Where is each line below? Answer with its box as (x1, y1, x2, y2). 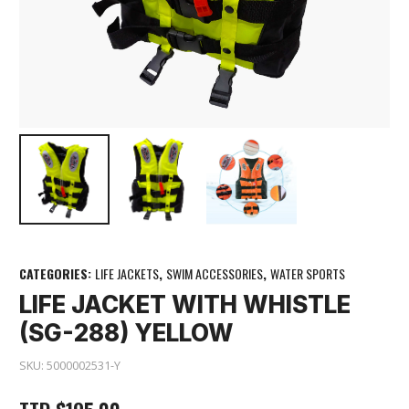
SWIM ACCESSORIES (166, 263, 263, 283)
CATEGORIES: (19, 263, 95, 283)
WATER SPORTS (270, 263, 345, 283)
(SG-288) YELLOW (19, 319, 234, 348)
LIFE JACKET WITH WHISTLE (19, 290, 351, 320)
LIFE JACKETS (95, 263, 159, 283)
